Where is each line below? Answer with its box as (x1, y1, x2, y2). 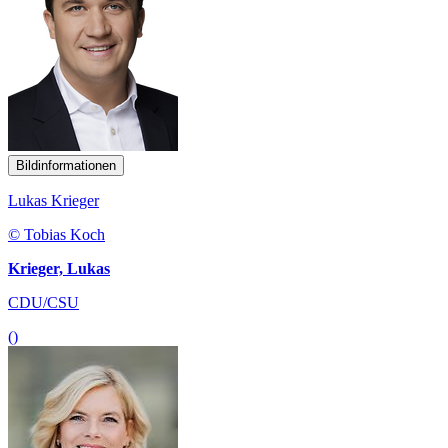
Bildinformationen (16, 157, 116, 173)
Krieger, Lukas (8, 259, 110, 277)
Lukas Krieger (8, 191, 99, 209)
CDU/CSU (8, 293, 79, 311)
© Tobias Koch (8, 225, 105, 243)
